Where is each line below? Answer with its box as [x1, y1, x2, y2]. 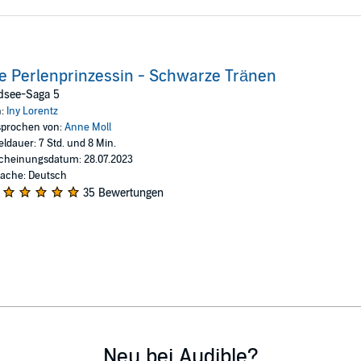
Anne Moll [64, 120, 111, 134]
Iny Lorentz [6, 104, 58, 118]
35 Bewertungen [82, 185, 164, 200]
